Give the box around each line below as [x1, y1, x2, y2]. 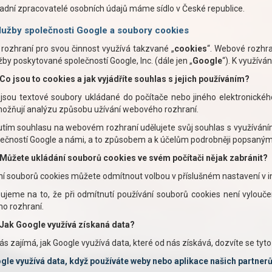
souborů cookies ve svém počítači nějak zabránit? [67, 153, 268, 163]
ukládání [30, 153, 67, 163]
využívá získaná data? [45, 220, 135, 229]
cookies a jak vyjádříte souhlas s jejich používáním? [42, 74, 250, 84]
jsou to [12, 74, 42, 84]
